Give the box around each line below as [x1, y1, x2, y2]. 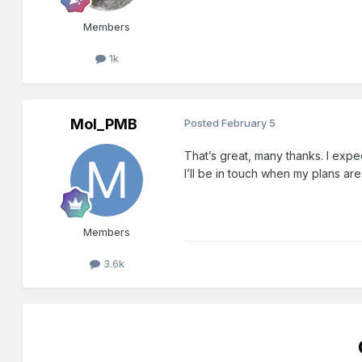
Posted [184, 116, 222, 129]
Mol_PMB [69, 115, 137, 133]
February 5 [221, 116, 276, 129]
